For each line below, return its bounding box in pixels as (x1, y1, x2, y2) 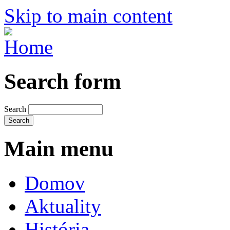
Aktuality (25, 195, 101, 217)
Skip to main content (4, 5, 172, 27)
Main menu (4, 136, 113, 161)
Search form (4, 69, 121, 93)
